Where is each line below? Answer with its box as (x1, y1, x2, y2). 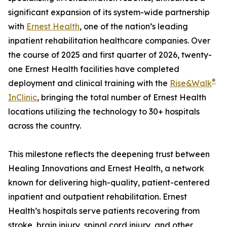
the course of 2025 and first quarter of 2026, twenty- (8, 50, 212, 60)
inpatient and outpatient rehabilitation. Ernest (8, 192, 187, 202)
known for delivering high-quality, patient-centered (8, 177, 210, 188)
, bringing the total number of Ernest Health (37, 92, 206, 103)
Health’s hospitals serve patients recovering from (8, 206, 200, 216)
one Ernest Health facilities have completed (8, 64, 179, 74)
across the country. (8, 121, 81, 131)
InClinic (8, 92, 37, 103)
